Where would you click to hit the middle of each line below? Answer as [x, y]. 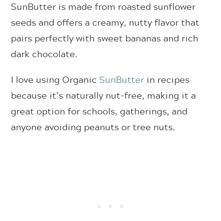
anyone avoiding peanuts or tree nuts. [93, 127]
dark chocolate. [44, 54]
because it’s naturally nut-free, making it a [104, 95]
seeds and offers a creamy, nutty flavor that [105, 22]
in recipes [167, 80]
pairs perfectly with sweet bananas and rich [105, 38]
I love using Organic [55, 80]
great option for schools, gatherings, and [99, 111]
